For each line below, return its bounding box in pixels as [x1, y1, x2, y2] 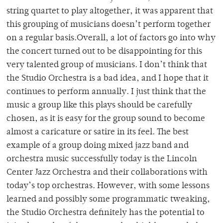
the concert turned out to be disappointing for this [6, 47, 202, 57]
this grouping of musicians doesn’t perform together [6, 20, 211, 30]
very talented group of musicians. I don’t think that [6, 61, 207, 70]
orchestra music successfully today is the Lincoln [6, 155, 197, 164]
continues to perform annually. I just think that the [6, 88, 206, 97]
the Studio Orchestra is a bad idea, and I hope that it [6, 74, 209, 84]
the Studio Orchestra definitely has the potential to [6, 209, 205, 218]
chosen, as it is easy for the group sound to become [6, 114, 205, 124]
